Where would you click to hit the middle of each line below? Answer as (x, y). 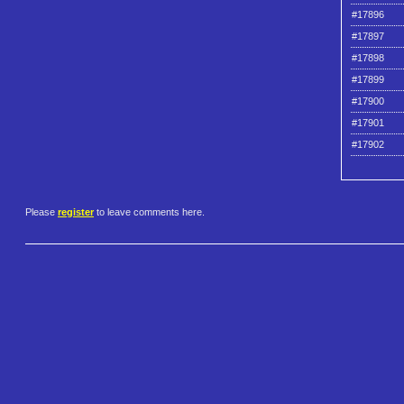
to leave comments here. (149, 212)
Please (41, 212)
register (76, 212)
